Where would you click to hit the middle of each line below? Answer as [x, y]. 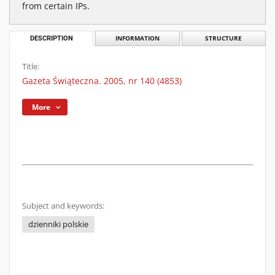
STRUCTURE [224, 38]
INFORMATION [137, 38]
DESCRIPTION [51, 38]
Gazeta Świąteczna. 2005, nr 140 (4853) [102, 81]
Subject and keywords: [63, 206]
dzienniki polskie [58, 224]
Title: [31, 67]
